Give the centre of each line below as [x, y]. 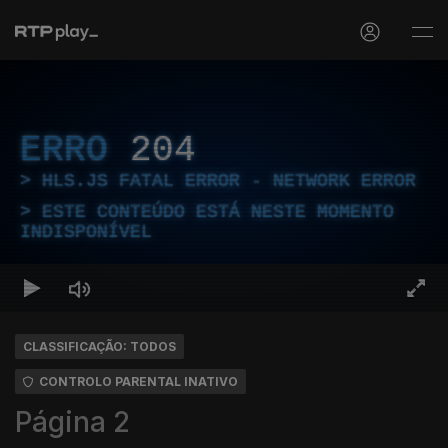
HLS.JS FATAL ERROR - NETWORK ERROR [229, 181]
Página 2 [72, 422]
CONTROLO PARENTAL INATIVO [138, 381]
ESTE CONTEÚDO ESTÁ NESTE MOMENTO [218, 212]
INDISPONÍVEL [86, 232]
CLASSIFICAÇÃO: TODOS [99, 346]
